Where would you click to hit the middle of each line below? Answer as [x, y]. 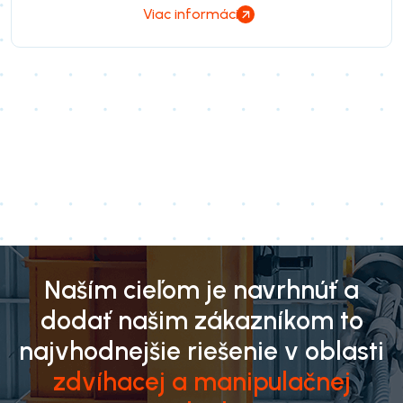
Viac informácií [192, 13]
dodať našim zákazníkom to [201, 320]
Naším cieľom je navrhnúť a [201, 289]
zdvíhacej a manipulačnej [201, 381]
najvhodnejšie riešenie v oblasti [201, 350]
